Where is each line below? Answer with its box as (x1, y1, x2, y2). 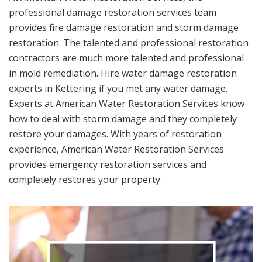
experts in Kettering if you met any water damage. (9, 82, 227, 95)
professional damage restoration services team (9, 6, 216, 19)
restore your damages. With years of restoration (9, 127, 222, 140)
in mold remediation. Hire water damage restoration (9, 67, 237, 80)
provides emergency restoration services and (9, 158, 206, 171)
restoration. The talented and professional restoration (9, 36, 249, 49)
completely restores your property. (9, 173, 162, 186)
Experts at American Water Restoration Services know (9, 97, 244, 110)
